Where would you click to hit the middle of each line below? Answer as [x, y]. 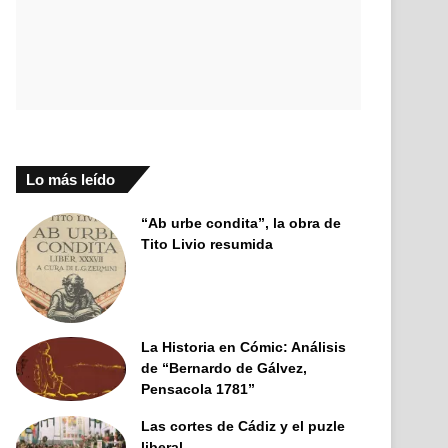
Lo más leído [71, 179]
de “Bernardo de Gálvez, [224, 368]
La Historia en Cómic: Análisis [244, 347]
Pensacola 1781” [198, 389]
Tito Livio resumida [207, 244]
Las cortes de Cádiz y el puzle [243, 426]
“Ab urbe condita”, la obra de [241, 223]
